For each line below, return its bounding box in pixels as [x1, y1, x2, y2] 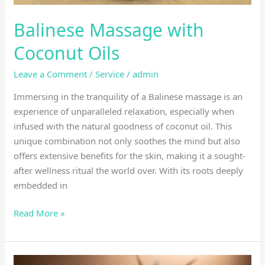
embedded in [14, 179, 68, 191]
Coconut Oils [14, 40, 120, 65]
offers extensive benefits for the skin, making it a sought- [14, 149, 246, 161]
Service [95, 67, 125, 80]
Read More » [14, 207, 66, 219]
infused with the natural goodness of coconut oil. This [14, 119, 232, 132]
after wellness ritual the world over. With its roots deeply [14, 164, 244, 176]
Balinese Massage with [14, 17, 205, 42]
